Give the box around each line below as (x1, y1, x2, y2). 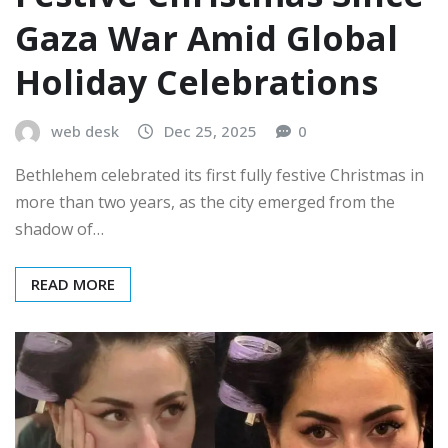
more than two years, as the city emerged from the (15, 191, 395, 213)
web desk (51, 121, 119, 142)
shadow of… (15, 218, 104, 240)
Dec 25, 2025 (164, 121, 257, 142)
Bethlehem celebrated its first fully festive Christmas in (15, 164, 424, 186)
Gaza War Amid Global (15, 15, 398, 62)
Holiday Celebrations (15, 59, 378, 106)
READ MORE (31, 274, 115, 294)
